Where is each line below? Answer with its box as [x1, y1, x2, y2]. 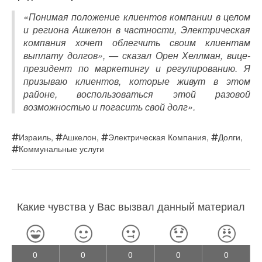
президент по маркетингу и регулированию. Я [23, 61, 250, 75]
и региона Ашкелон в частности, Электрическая [23, 23, 250, 37]
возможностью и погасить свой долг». [23, 100, 195, 114]
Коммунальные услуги [19, 143, 104, 155]
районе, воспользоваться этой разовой [23, 87, 250, 101]
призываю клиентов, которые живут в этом [23, 74, 250, 88]
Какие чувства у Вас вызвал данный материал [17, 198, 245, 214]
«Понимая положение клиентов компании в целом [23, 10, 250, 24]
